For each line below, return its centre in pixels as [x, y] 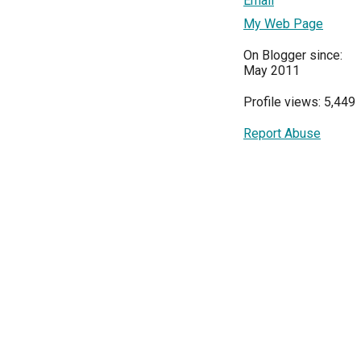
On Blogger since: [293, 55]
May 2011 [272, 70]
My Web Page [283, 23]
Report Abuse [282, 133]
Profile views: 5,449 [299, 102]
